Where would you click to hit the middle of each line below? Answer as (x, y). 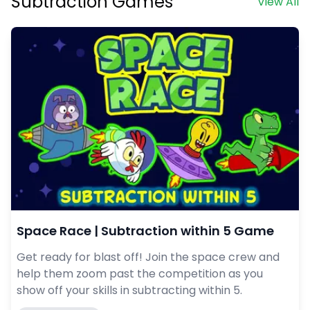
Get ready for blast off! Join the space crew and (148, 257)
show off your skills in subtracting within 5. (129, 291)
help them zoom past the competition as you (140, 274)
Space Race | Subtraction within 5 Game (145, 231)
